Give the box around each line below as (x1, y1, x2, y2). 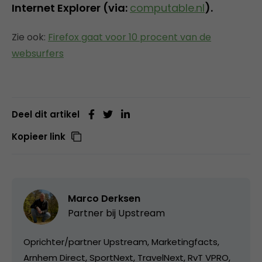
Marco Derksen (68, 191, 140, 205)
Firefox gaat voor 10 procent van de (48, 30, 211, 44)
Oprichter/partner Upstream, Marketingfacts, (23, 235, 219, 248)
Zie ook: (12, 30, 48, 44)
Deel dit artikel (12, 108, 80, 120)
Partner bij (68, 206, 118, 220)
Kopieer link (12, 130, 65, 143)
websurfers (12, 46, 64, 60)
